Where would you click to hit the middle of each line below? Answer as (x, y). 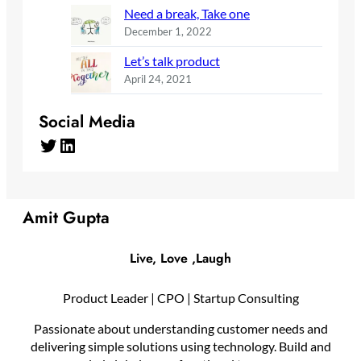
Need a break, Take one (187, 13)
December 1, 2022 (168, 31)
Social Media (87, 121)
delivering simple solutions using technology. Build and (180, 346)
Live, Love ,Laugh (180, 259)
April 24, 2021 (158, 79)
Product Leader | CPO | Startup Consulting (180, 297)
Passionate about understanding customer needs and (180, 328)
